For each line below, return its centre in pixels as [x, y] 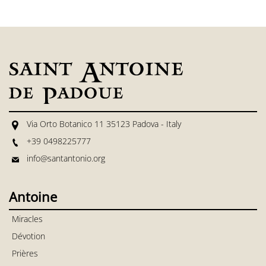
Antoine [33, 197]
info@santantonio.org [66, 158]
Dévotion [28, 236]
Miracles [27, 219]
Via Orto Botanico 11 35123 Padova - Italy [104, 124]
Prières [25, 253]
